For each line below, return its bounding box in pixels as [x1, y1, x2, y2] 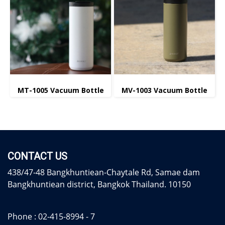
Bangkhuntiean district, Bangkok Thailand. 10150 [8, 179, 191, 190]
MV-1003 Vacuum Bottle [122, 85, 207, 95]
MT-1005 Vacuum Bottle [17, 85, 104, 95]
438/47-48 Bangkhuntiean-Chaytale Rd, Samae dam [8, 167, 200, 178]
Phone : [8, 211, 38, 222]
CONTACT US [8, 150, 67, 162]
